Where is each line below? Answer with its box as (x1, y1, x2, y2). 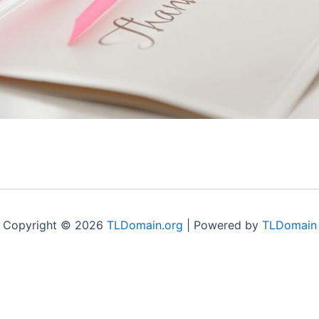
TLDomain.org (106, 218, 183, 233)
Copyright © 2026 (2, 218, 107, 233)
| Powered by (182, 218, 262, 233)
